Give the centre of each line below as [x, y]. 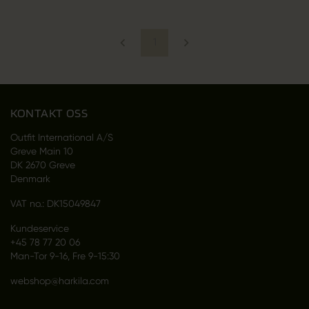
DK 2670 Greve [42, 165]
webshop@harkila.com [59, 280]
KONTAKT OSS [49, 112]
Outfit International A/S [61, 137]
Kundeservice [39, 228]
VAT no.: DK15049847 [55, 203]
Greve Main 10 [41, 151]
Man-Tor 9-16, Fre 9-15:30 [65, 256]
